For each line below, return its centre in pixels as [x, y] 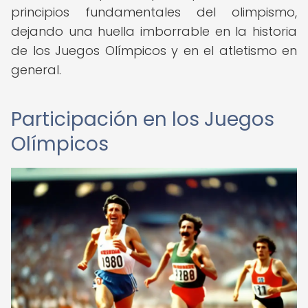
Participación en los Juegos [143, 119]
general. [36, 70]
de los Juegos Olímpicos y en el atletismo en [154, 51]
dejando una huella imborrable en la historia [154, 31]
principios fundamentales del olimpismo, [154, 12]
